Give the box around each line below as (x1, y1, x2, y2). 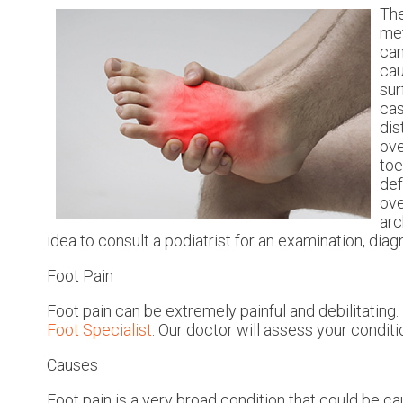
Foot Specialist (47, 319, 152, 339)
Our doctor (158, 319, 233, 339)
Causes (47, 354, 98, 374)
